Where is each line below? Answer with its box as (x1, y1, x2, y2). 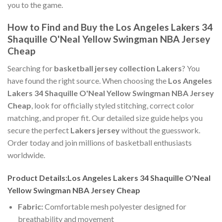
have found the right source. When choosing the (7, 75, 168, 85)
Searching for (7, 63, 54, 73)
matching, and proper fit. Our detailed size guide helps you (7, 112, 203, 122)
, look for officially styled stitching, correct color (31, 100, 194, 110)
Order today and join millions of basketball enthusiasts (7, 137, 192, 147)
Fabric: (17, 201, 43, 211)
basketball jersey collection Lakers (54, 63, 182, 73)
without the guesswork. (120, 125, 200, 135)
